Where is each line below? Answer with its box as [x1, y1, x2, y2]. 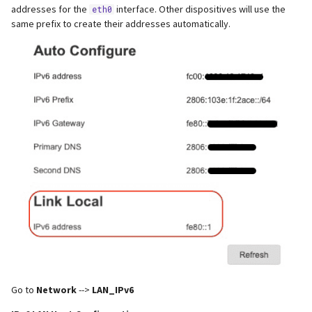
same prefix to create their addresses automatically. [11, 17, 231, 30]
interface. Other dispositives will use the [114, 2, 286, 15]
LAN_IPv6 [92, 283, 134, 296]
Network [36, 283, 77, 296]
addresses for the [11, 2, 89, 15]
